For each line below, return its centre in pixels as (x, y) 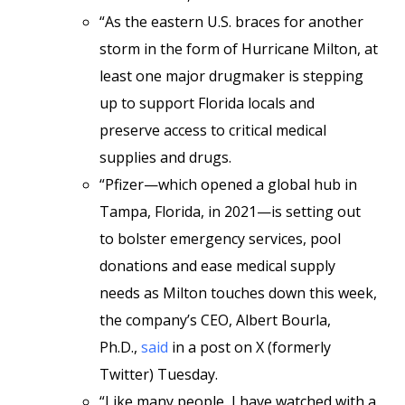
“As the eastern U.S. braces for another (231, 22)
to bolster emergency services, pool (220, 239)
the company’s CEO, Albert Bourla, (215, 320)
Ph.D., (120, 347)
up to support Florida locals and (207, 103)
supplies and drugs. (165, 157)
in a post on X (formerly (250, 347)
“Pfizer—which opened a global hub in (228, 184)
